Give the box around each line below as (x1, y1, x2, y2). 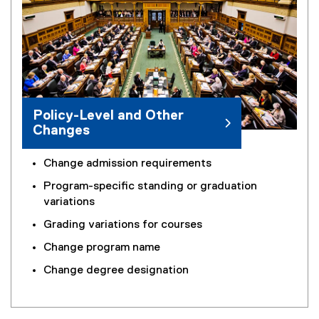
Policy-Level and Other (33, 109, 184, 123)
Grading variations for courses (43, 219, 202, 231)
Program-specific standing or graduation (43, 181, 257, 193)
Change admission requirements (43, 158, 211, 170)
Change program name (43, 242, 163, 254)
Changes (33, 124, 90, 138)
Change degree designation (43, 265, 189, 277)
